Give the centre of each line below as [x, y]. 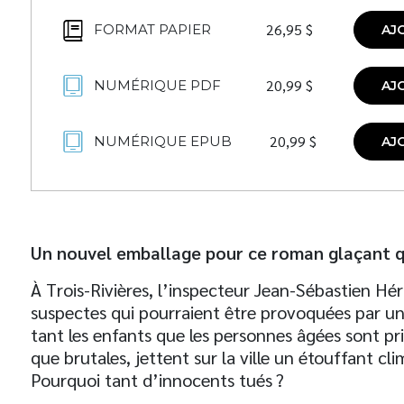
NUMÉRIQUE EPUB [163, 141]
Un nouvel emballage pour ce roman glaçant [213, 252]
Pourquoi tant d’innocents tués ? [157, 380]
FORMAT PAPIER [152, 29]
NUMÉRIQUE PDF [157, 85]
